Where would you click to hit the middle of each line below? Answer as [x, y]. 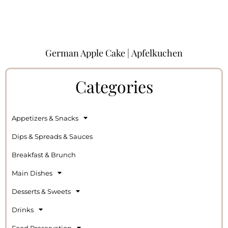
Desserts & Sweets [41, 191]
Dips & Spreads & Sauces [52, 136]
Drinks [23, 209]
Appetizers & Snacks [45, 118]
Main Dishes [32, 173]
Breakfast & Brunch [44, 154]
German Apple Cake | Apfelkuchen [114, 53]
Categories [114, 86]
